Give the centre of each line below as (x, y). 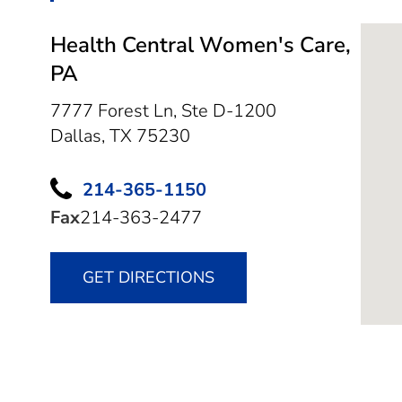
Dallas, (80, 135)
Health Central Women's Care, (201, 44)
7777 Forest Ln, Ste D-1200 (163, 110)
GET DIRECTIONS (149, 278)
